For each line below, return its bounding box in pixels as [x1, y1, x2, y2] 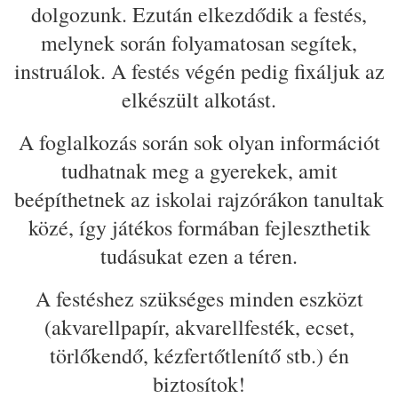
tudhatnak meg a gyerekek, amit [60, 156, 338, 186]
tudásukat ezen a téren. [100, 242, 298, 271]
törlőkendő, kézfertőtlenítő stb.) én [49, 341, 349, 370]
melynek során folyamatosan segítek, [41, 28, 357, 58]
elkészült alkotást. [122, 85, 276, 115]
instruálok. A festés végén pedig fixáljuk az [13, 57, 385, 86]
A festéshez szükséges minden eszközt [35, 284, 363, 314]
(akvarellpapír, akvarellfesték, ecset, [44, 313, 354, 342]
